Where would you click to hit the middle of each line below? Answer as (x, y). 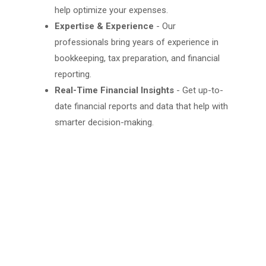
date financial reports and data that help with (141, 107)
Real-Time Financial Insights (114, 91)
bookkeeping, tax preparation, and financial (137, 58)
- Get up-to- (199, 91)
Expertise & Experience (104, 26)
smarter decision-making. (104, 123)
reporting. (73, 75)
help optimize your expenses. (111, 10)
